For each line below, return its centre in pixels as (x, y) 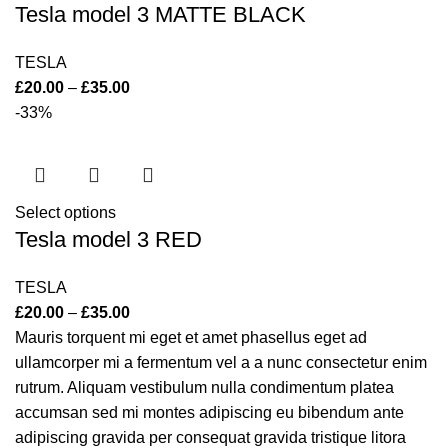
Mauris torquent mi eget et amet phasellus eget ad (191, 337)
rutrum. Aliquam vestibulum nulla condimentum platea (204, 387)
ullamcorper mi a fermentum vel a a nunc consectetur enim (221, 362)
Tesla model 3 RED (108, 239)
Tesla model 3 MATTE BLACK (160, 14)
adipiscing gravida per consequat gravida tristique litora (210, 437)
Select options (65, 212)
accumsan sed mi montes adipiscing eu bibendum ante (209, 412)
